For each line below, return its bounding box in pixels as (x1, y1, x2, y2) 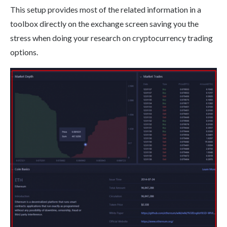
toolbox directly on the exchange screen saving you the (10, 19, 199, 29)
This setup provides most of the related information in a (10, 5, 201, 15)
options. (10, 47, 38, 57)
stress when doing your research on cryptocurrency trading (10, 33, 213, 43)
